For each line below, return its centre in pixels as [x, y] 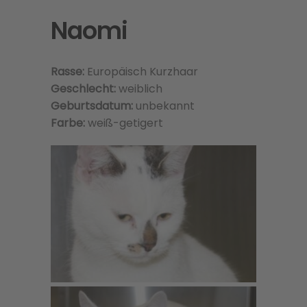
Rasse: [69, 72]
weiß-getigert [125, 123]
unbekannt [164, 106]
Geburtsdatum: [92, 106]
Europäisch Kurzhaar [143, 72]
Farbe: [69, 123]
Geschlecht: [83, 89]
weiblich [139, 89]
